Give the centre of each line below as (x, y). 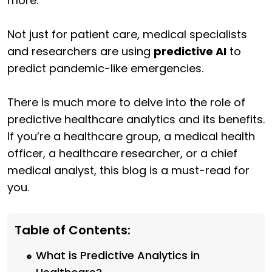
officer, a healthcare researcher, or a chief (122, 154)
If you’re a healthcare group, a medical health (131, 137)
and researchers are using (80, 52)
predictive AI (190, 52)
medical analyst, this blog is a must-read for (128, 171)
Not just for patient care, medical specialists (127, 35)
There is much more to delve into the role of (126, 103)
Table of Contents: (73, 230)
